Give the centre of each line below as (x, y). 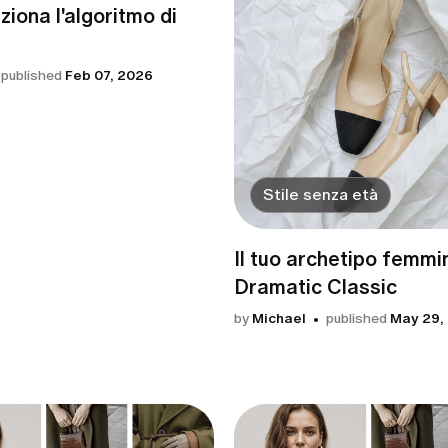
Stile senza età (320, 195)
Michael (279, 319)
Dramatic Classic (315, 287)
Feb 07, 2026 (109, 75)
